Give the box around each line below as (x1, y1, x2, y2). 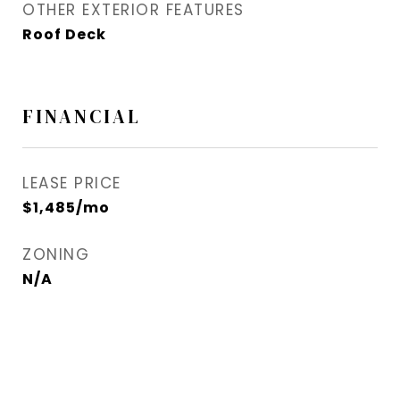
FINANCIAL (22, 104, 141, 130)
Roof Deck (22, 24, 106, 46)
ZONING (22, 244, 89, 266)
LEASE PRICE (22, 172, 121, 195)
